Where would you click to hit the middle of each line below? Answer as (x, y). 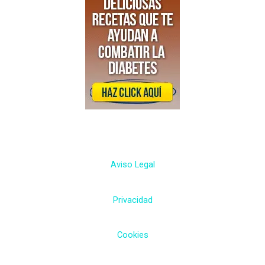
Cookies (132, 235)
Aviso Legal (132, 165)
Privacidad (132, 200)
